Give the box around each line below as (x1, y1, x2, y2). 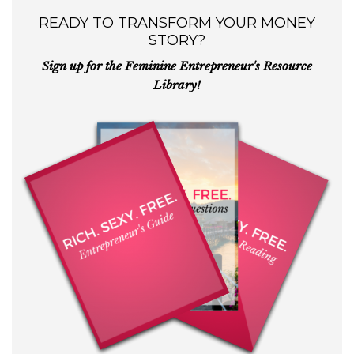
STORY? (149, 31, 205, 49)
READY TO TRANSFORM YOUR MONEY (39, 13, 315, 32)
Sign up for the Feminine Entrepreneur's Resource (42, 58, 312, 73)
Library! (153, 77, 201, 92)
